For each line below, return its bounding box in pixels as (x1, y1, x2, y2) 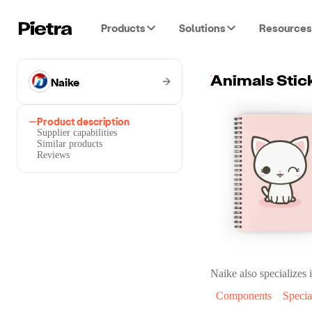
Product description (37, 116, 130, 127)
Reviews (37, 150, 70, 160)
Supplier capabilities (37, 127, 117, 138)
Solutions (179, 22, 226, 34)
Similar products (37, 139, 102, 149)
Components (216, 290, 272, 302)
